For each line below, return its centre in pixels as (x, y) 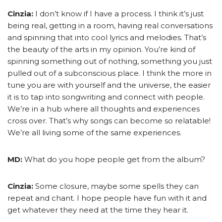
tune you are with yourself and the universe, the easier (109, 85)
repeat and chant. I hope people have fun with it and (107, 198)
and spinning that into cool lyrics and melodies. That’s (107, 38)
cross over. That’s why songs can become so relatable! (109, 121)
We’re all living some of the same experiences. (94, 133)
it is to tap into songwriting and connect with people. (106, 97)
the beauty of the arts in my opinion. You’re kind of (101, 50)
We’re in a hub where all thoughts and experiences (104, 109)
